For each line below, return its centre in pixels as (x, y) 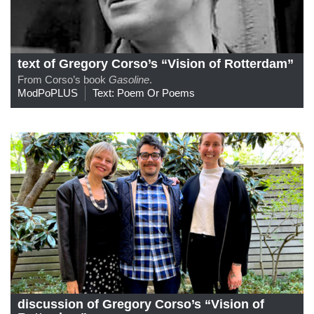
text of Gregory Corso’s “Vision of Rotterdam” (156, 63)
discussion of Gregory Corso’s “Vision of (141, 304)
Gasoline (129, 79)
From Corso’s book (63, 79)
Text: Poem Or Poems (144, 93)
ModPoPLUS (48, 93)
